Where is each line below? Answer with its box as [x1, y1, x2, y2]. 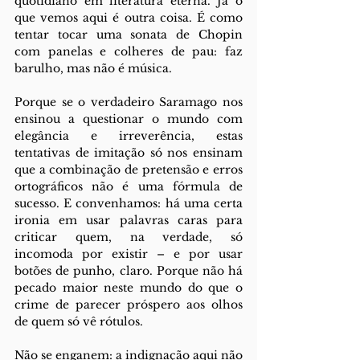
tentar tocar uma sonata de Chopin [14, 27, 243, 42]
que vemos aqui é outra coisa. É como [14, 10, 243, 25]
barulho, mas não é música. [14, 61, 172, 76]
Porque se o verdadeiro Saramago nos [14, 95, 243, 109]
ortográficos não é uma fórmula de [14, 179, 243, 194]
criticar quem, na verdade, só [14, 230, 243, 244]
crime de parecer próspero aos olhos [14, 297, 243, 312]
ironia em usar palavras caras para [14, 213, 243, 227]
